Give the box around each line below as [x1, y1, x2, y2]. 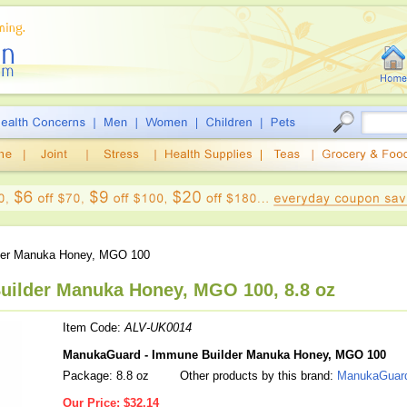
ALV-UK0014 [124, 321, 192, 334]
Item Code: [63, 321, 124, 334]
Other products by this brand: [176, 369, 337, 382]
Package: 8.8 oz [63, 369, 149, 382]
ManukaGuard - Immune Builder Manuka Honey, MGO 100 [63, 348, 386, 362]
